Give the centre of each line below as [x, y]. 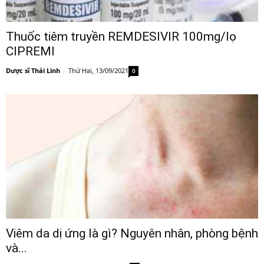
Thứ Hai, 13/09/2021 [98, 70]
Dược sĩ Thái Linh [33, 70]
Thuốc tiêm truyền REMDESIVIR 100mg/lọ [121, 36]
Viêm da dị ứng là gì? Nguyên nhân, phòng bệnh [132, 234]
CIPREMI [30, 51]
